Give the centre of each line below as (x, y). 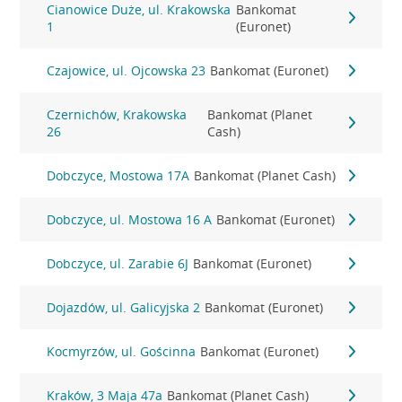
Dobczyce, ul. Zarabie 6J (118, 263)
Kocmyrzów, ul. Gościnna (122, 351)
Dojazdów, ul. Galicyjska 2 (124, 307)
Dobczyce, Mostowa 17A (118, 175)
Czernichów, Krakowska (117, 114)
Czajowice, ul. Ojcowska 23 (127, 70)
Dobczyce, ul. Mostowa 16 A (130, 219)
